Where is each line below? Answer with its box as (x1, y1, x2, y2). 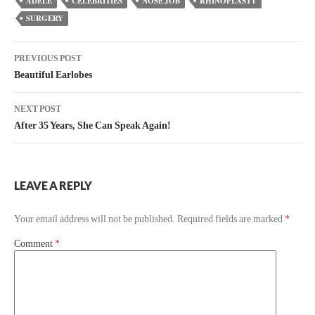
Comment (14, 238, 55, 250)
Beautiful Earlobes (14, 70, 92, 81)
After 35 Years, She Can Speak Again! (14, 120, 171, 131)
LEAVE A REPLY (14, 179, 92, 193)
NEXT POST (14, 104, 61, 115)
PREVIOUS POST (14, 53, 82, 64)
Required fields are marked (177, 214, 285, 225)
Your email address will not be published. (14, 214, 175, 225)
